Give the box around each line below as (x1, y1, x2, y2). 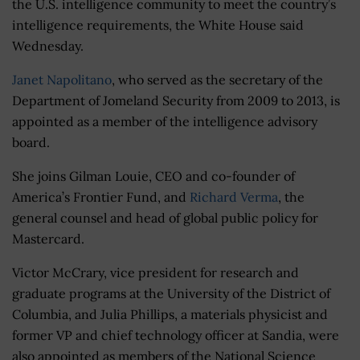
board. (12, 133, 50, 150)
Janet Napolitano (12, 71, 112, 88)
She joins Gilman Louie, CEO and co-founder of (12, 167, 295, 184)
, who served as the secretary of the (112, 71, 323, 88)
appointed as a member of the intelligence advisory (12, 112, 317, 129)
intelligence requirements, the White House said (12, 16, 304, 33)
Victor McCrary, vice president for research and (12, 264, 299, 280)
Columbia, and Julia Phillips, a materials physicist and (12, 305, 328, 322)
